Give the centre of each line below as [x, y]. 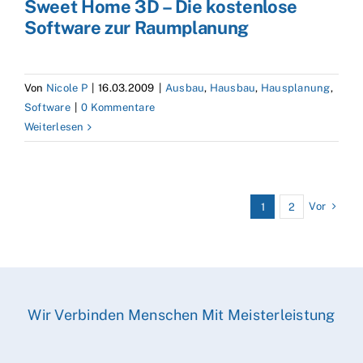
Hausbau [233, 88]
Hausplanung [295, 88]
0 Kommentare [118, 108]
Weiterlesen [54, 127]
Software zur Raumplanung [137, 28]
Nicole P [66, 88]
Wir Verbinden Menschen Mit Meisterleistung [181, 315]
